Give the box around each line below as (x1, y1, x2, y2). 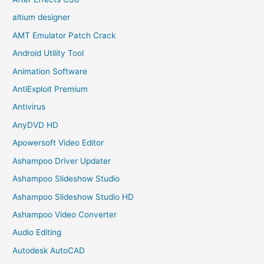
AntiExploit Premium (12, 84, 88, 94)
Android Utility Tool (12, 48, 84, 58)
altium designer (12, 12, 71, 22)
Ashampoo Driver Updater (12, 156, 111, 166)
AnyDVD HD (12, 120, 59, 130)
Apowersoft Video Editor (12, 138, 104, 148)
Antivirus (12, 102, 46, 112)
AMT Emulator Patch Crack (12, 30, 116, 40)
